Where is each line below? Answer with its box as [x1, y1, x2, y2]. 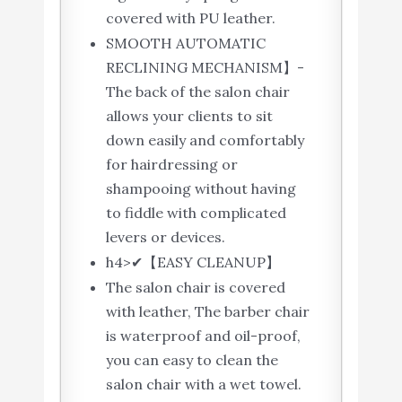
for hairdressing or [105, 155, 238, 174]
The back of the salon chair [105, 83, 290, 101]
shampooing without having [105, 179, 296, 198]
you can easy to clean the [105, 351, 278, 370]
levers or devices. [105, 228, 225, 247]
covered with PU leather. [105, 9, 275, 28]
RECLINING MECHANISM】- [105, 58, 304, 77]
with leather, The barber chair [105, 302, 310, 321]
